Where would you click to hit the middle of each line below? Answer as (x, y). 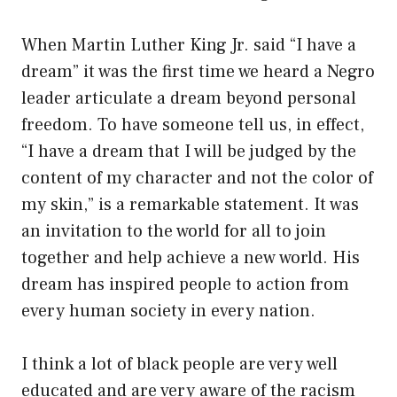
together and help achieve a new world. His (191, 258)
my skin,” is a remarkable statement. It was (190, 205)
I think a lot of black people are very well (179, 365)
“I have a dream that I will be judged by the (189, 152)
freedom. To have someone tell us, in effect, (193, 125)
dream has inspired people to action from (185, 285)
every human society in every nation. (168, 311)
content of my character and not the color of (197, 179)
